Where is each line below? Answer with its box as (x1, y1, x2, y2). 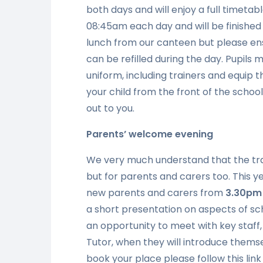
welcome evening (126, 127, 213, 141)
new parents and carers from (86, 186, 225, 200)
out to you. (86, 101, 134, 115)
